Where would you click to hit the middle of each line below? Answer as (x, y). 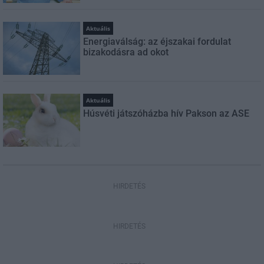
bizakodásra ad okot (126, 52)
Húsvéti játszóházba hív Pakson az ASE (166, 113)
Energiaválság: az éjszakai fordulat (157, 42)
